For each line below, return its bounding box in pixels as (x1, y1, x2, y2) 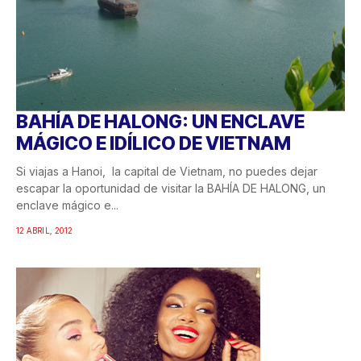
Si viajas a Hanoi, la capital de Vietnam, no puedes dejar (16, 164, 317, 178)
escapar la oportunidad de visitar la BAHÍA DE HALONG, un (16, 180, 326, 195)
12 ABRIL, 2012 (16, 225, 73, 235)
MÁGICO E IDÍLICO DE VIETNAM (16, 131, 291, 155)
